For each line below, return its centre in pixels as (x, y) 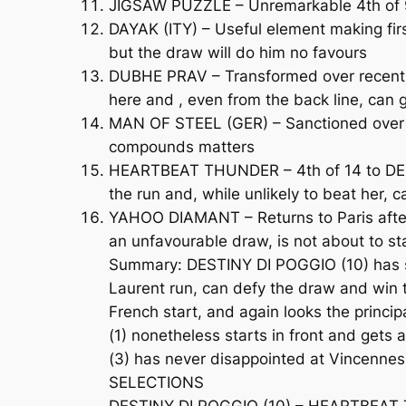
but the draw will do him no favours (238, 52)
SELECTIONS (156, 382)
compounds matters (182, 146)
